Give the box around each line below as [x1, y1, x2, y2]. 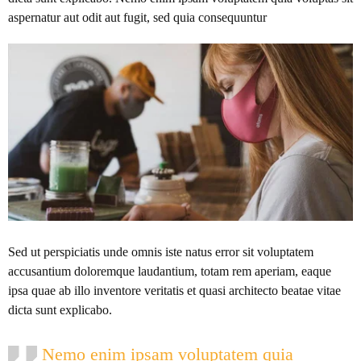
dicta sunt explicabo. [8, 302, 112, 317]
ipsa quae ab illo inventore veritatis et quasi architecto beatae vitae [8, 283, 341, 297]
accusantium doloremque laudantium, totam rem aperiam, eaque [8, 263, 331, 278]
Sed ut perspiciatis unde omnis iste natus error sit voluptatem [8, 244, 313, 259]
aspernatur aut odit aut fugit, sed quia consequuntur [8, 10, 267, 25]
